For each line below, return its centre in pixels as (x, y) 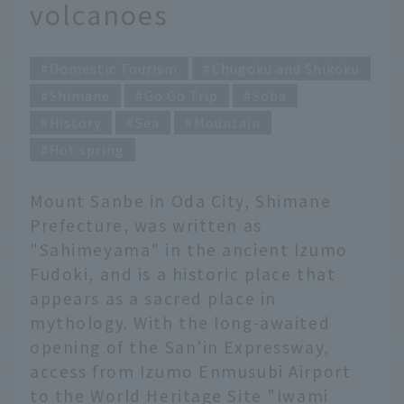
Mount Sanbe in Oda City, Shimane (181, 201)
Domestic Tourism (114, 69)
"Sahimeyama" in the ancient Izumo (189, 250)
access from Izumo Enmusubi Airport (191, 372)
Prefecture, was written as (146, 225)
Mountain (227, 123)
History (75, 123)
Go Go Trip (181, 96)
